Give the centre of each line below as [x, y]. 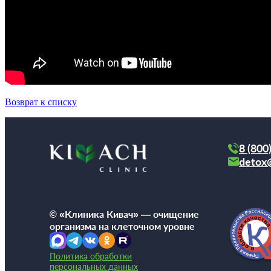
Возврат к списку [41, 102]
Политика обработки [91, 256]
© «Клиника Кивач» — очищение [124, 214]
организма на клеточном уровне [122, 226]
